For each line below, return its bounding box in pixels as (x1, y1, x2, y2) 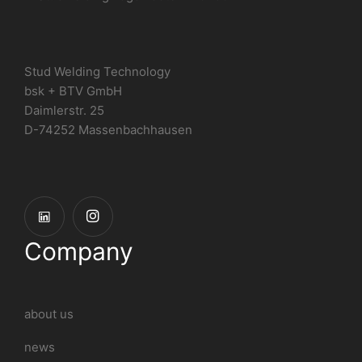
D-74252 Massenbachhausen (24, 122, 192, 137)
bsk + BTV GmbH (24, 83, 122, 99)
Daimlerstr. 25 (24, 103, 104, 118)
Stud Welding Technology (24, 64, 170, 79)
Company (24, 237, 133, 266)
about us (24, 306, 74, 322)
